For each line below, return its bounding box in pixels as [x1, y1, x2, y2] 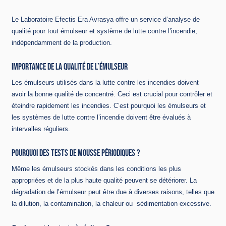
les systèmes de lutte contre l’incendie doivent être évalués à [12, 114, 191, 122]
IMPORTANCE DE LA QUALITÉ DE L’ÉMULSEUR [12, 62, 128, 72]
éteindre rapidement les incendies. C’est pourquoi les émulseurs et [12, 102, 206, 110]
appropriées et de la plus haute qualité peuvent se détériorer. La [12, 176, 197, 184]
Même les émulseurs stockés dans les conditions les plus [12, 164, 181, 173]
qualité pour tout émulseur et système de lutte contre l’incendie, [12, 27, 197, 35]
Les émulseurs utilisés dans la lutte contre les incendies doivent [12, 79, 199, 87]
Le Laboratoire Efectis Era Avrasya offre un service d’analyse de [12, 16, 200, 24]
